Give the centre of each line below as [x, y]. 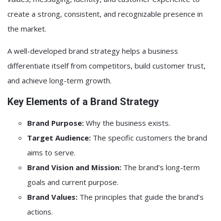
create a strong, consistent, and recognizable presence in [105, 14]
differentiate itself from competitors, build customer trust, [107, 66]
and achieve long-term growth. [59, 80]
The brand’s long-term [161, 167]
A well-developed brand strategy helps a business [93, 51]
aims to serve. [51, 152]
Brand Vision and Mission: [74, 167]
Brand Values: [52, 197]
